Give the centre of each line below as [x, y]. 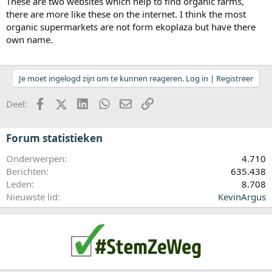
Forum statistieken [54, 138]
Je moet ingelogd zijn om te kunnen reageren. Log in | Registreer [136, 78]
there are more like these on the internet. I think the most [126, 14]
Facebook [65, 102]
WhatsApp [131, 102]
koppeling [174, 102]
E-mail [144, 102]
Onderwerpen [35, 158]
